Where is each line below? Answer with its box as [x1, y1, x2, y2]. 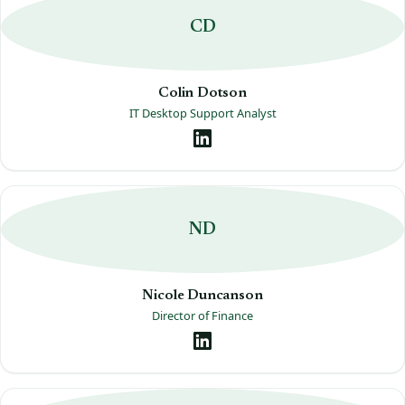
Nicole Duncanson [142, 288, 263, 304]
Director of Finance [152, 306, 253, 324]
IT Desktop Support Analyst [128, 104, 277, 121]
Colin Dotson [158, 86, 247, 101]
